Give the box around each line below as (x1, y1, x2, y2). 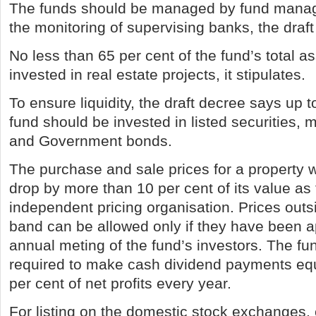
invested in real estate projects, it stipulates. (9, 66, 305, 83)
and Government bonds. (9, 133, 172, 149)
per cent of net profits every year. (9, 275, 231, 291)
